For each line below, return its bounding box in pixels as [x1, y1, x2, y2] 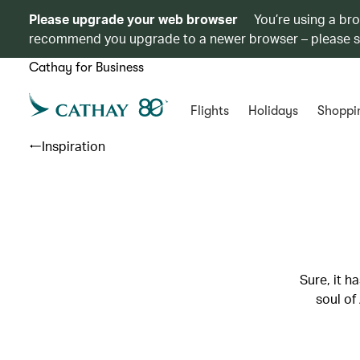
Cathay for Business [29, 60, 144, 75]
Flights [190, 104, 229, 118]
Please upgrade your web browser [29, 10, 238, 27]
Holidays [247, 104, 298, 118]
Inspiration [42, 137, 105, 154]
